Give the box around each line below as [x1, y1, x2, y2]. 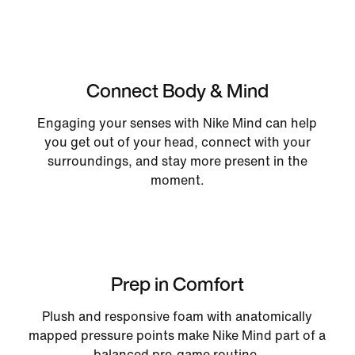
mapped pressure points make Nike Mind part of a [29, 328, 326, 342]
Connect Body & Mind [86, 75, 269, 105]
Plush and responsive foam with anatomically [42, 309, 313, 323]
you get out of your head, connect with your [44, 135, 311, 149]
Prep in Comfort [110, 269, 244, 298]
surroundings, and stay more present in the [47, 154, 307, 168]
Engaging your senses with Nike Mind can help [37, 116, 318, 130]
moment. [150, 173, 204, 187]
